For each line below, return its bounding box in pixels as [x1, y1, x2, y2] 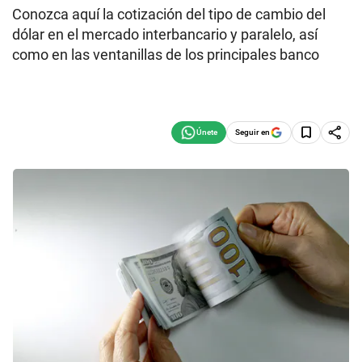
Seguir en [235, 127, 270, 137]
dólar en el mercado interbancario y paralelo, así [12, 26, 318, 43]
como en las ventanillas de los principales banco [12, 46, 319, 63]
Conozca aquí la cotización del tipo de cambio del [12, 6, 326, 23]
